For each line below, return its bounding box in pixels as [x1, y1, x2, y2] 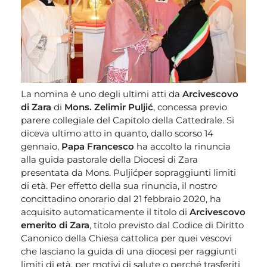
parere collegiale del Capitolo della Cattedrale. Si [21, 114, 234, 126]
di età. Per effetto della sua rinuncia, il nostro [21, 179, 217, 191]
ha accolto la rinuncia [134, 140, 231, 152]
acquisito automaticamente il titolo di [21, 206, 190, 218]
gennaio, [21, 140, 61, 152]
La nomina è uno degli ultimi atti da [21, 88, 182, 100]
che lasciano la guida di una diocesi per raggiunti [21, 245, 237, 257]
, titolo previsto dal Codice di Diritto [89, 219, 244, 231]
